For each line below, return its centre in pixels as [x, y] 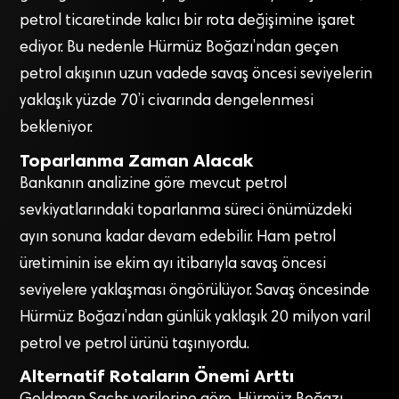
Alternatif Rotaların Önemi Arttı [157, 376]
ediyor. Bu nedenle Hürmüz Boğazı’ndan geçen [179, 48]
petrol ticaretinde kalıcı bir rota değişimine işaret [188, 21]
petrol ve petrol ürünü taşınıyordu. [135, 344]
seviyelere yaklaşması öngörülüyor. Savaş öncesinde [195, 291]
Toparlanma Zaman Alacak [137, 160]
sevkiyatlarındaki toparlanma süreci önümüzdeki [186, 211]
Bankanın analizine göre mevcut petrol [154, 184]
